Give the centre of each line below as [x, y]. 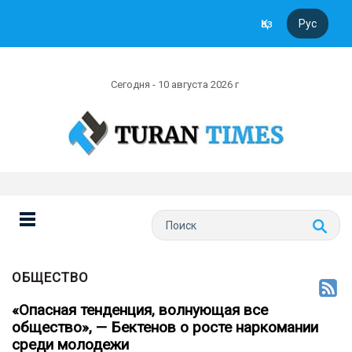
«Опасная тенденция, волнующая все [140, 310]
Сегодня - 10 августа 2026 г [176, 84]
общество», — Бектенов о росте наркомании [165, 327]
